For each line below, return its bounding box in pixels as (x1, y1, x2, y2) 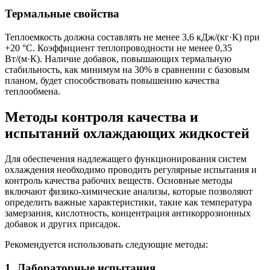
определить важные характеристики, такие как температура (5, 196, 252, 207)
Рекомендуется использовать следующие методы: (5, 239, 208, 250)
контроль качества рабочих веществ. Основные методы (5, 175, 233, 186)
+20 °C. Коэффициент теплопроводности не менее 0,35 (5, 43, 232, 54)
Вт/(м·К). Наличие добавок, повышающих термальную (5, 54, 231, 64)
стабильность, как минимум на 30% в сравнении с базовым (5, 64, 250, 75)
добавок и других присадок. (5, 218, 121, 229)
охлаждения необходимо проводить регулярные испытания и (5, 164, 257, 175)
